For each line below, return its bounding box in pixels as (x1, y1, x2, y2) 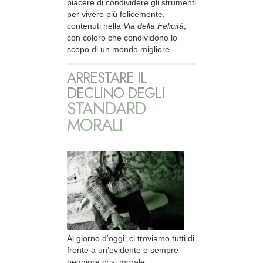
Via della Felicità (123, 21, 184, 31)
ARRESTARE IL (67, 68, 147, 89)
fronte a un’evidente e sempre (67, 245, 178, 255)
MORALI (67, 113, 123, 138)
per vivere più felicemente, (67, 9, 165, 19)
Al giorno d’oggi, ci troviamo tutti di (67, 234, 194, 244)
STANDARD (67, 96, 146, 122)
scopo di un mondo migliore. (67, 45, 172, 55)
